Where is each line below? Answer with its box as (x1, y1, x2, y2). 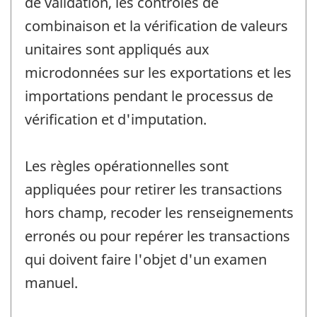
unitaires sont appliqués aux (25, 40, 209, 59)
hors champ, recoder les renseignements (25, 203, 294, 223)
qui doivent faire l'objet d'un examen (25, 250, 267, 270)
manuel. (25, 273, 78, 293)
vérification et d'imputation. (25, 110, 207, 129)
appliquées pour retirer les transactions (25, 180, 282, 200)
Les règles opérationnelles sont (25, 156, 229, 176)
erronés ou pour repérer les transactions (25, 226, 290, 246)
